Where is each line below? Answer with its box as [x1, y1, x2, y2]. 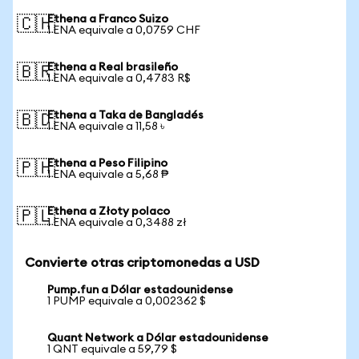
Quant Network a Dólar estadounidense [47, 333, 268, 344]
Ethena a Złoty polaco [47, 206, 170, 217]
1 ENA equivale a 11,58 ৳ [47, 121, 164, 132]
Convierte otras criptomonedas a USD [25, 256, 260, 269]
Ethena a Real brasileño [47, 62, 178, 73]
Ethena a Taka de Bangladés [47, 110, 204, 121]
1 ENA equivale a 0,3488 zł [47, 217, 187, 228]
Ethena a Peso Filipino [47, 158, 167, 169]
